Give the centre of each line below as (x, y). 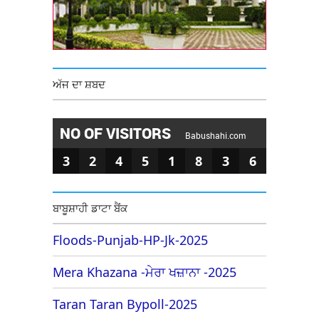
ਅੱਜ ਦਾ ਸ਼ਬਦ (79, 84)
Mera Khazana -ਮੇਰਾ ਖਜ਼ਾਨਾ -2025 (145, 272)
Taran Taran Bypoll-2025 (125, 304)
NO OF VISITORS (117, 133)
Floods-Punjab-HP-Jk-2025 (130, 240)
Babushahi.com (215, 135)
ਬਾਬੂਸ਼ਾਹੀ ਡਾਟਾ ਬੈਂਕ (90, 208)
